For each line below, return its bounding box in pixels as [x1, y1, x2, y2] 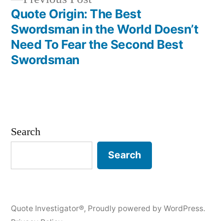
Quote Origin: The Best [11, 6, 142, 21]
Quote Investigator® [11, 204, 84, 214]
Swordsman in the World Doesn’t [11, 21, 199, 37]
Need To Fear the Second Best [11, 37, 184, 52]
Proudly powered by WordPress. [88, 204, 205, 214]
